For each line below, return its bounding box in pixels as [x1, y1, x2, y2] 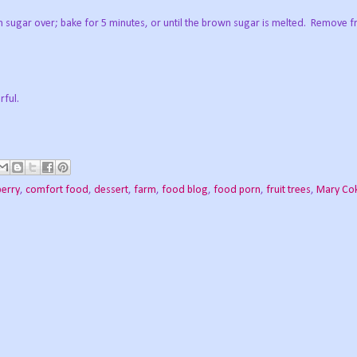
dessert [94, 184, 128, 197]
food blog [162, 184, 208, 197]
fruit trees [266, 184, 311, 197]
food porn [214, 184, 261, 197]
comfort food [25, 184, 88, 197]
